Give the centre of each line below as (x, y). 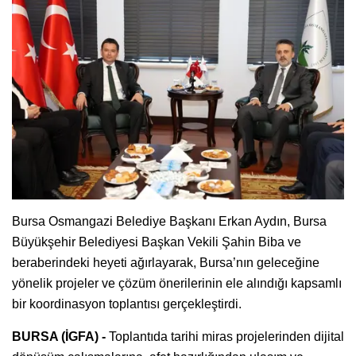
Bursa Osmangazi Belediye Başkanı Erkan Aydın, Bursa (169, 221)
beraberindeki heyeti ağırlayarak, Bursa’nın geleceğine (166, 262)
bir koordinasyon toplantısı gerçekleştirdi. (127, 304)
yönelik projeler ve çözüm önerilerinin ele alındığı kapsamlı (177, 283)
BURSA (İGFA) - (59, 336)
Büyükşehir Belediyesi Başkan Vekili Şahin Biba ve (157, 242)
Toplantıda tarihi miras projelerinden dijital (225, 336)
